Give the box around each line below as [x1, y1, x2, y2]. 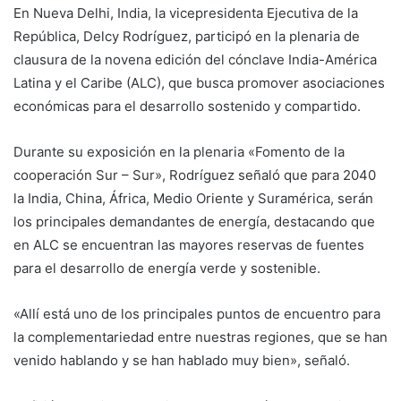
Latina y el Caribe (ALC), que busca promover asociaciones [13, 74, 385, 92]
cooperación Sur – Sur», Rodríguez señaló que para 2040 [13, 166, 376, 184]
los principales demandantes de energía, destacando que [13, 213, 375, 231]
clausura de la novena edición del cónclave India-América [13, 51, 377, 69]
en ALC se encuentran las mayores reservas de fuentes [13, 236, 364, 254]
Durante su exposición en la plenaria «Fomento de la [13, 143, 345, 161]
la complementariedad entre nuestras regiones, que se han [13, 328, 388, 346]
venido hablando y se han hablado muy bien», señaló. [13, 352, 350, 370]
